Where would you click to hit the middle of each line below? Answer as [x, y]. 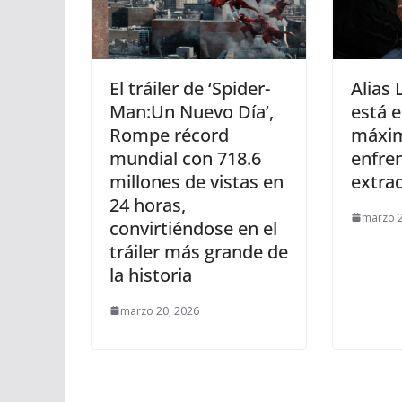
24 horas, [148, 205]
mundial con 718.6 [185, 158]
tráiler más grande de [199, 251]
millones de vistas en [197, 181]
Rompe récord [169, 135]
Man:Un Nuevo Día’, [192, 111]
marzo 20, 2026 [160, 310]
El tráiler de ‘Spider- [190, 88]
